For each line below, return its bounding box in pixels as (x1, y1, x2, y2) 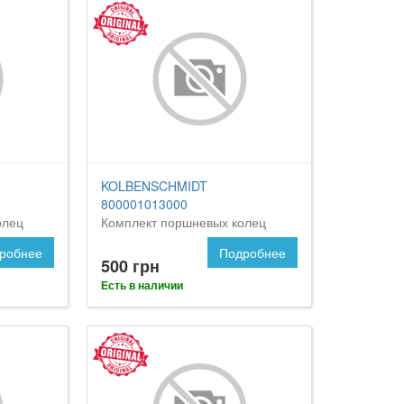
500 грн (101, 254, 161, 279)
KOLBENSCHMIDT (101, 177, 208, 196)
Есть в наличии (101, 277, 184, 294)
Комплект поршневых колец (101, 213, 267, 232)
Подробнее (218, 243, 286, 262)
